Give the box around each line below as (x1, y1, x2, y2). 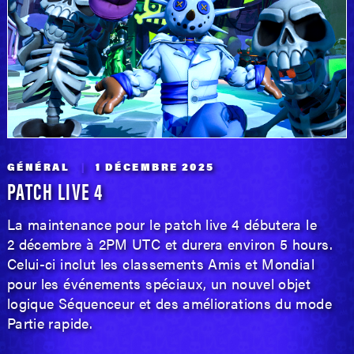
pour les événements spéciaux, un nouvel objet (6, 273, 311, 294)
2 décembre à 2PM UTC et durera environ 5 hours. (6, 234, 333, 254)
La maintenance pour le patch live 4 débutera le (6, 214, 317, 235)
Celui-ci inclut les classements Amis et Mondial (6, 254, 314, 274)
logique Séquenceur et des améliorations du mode (6, 293, 332, 314)
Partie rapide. (6, 313, 92, 333)
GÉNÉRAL (6, 164, 73, 174)
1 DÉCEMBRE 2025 (96, 164, 215, 174)
